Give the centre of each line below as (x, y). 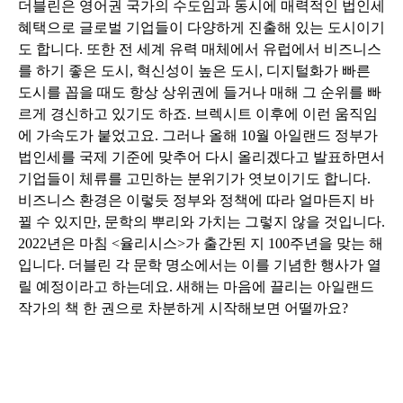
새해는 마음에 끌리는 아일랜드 (275, 287)
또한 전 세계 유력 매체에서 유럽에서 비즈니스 (234, 49)
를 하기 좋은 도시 (74, 71)
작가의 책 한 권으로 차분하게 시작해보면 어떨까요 (180, 309)
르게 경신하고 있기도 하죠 (103, 114)
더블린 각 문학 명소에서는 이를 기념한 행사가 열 (225, 265)
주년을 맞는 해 (336, 244)
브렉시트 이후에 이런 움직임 (286, 114)
